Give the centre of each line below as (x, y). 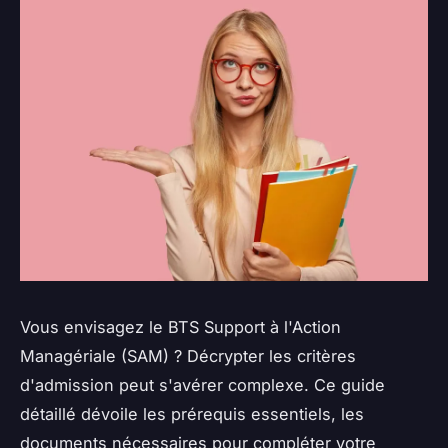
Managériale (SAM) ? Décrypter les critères (188, 355)
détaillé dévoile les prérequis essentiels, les (192, 413)
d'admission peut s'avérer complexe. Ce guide (202, 384)
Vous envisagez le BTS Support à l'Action (180, 326)
